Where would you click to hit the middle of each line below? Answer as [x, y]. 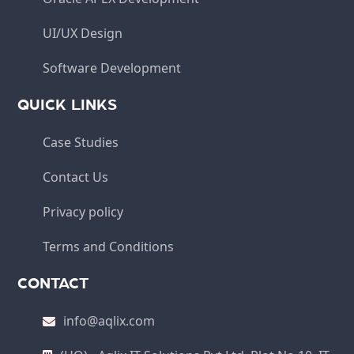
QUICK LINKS [68, 105]
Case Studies [81, 142]
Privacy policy [83, 211]
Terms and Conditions [109, 246]
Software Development [112, 68]
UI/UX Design [83, 33]
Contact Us [76, 177]
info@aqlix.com [109, 320]
